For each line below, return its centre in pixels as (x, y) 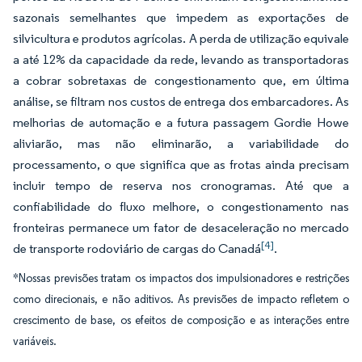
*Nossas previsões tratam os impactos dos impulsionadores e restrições (181, 278)
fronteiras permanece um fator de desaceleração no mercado (181, 227)
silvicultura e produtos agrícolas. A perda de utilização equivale (181, 38)
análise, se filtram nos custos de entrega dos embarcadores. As (181, 101)
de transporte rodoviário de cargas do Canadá (137, 248)
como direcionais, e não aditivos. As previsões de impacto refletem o (181, 299)
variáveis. (35, 341)
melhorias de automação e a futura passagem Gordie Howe (181, 122)
